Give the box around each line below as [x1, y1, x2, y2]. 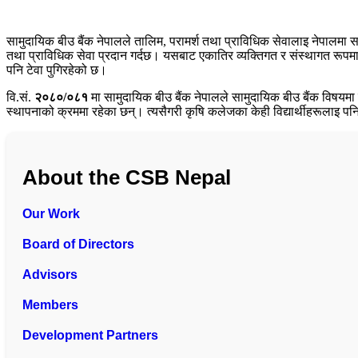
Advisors [22, 268, 78, 282]
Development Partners [22, 328, 158, 343]
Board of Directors [22, 237, 134, 252]
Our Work [22, 207, 80, 221]
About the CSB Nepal [22, 165, 231, 189]
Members [22, 298, 78, 312]
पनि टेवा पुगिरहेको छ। [6, 63, 107, 78]
